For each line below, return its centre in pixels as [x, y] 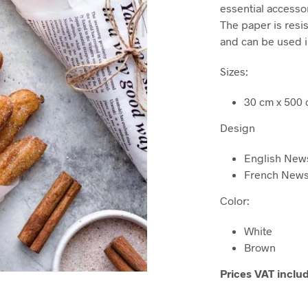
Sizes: [234, 71]
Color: [235, 201]
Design [238, 128]
